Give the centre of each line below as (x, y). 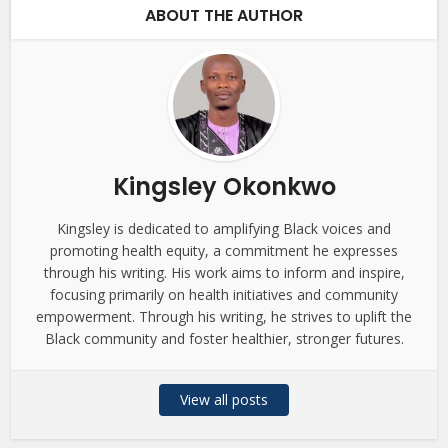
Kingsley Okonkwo (224, 187)
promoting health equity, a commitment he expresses (224, 251)
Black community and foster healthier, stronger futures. (224, 339)
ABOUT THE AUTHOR (224, 16)
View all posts (224, 400)
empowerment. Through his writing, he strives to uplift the (224, 317)
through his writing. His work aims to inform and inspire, (224, 273)
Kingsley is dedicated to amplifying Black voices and (224, 229)
